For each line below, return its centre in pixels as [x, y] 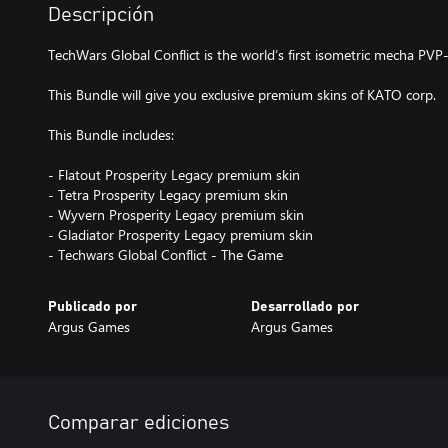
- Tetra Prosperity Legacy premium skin [168, 194]
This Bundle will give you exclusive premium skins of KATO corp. [242, 94]
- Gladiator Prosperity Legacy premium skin [180, 234]
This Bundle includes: [111, 134]
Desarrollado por [304, 306]
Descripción [101, 14]
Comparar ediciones [138, 422]
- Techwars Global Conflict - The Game [165, 254]
